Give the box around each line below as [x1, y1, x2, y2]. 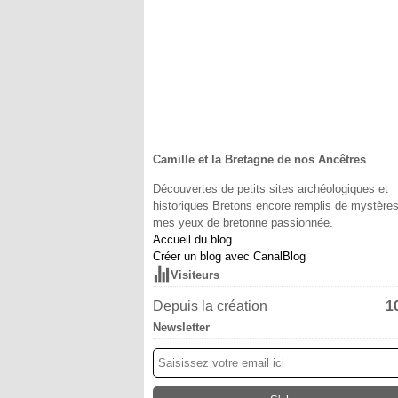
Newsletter [153, 321, 210, 334]
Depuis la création [153, 298, 267, 314]
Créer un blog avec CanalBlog [153, 250, 306, 263]
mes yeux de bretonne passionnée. [153, 216, 333, 229]
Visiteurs [171, 268, 219, 282]
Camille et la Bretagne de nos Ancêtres [153, 153, 366, 166]
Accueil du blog [153, 233, 232, 246]
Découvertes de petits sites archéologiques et [153, 182, 388, 195]
